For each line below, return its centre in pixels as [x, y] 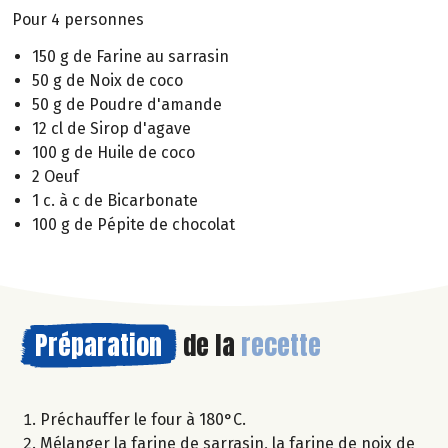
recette [281, 344]
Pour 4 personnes [78, 20]
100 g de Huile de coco [113, 152]
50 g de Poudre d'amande [127, 104]
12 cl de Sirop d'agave [111, 128]
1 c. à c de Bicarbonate [115, 200]
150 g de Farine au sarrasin [130, 56]
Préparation [98, 344]
